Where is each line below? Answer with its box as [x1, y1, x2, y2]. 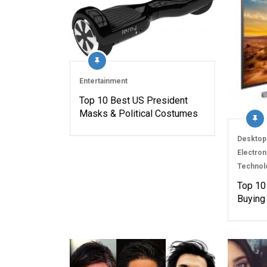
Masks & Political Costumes [79, 108, 198, 119]
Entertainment [79, 77, 128, 85]
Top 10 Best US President [79, 95, 188, 106]
